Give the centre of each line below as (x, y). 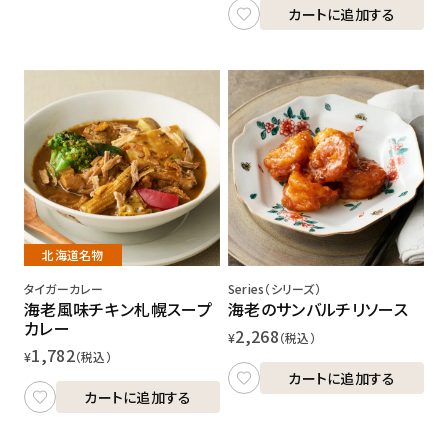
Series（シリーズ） (274, 288)
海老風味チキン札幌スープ (118, 308)
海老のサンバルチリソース (318, 308)
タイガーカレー (64, 288)
